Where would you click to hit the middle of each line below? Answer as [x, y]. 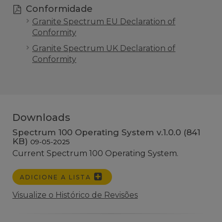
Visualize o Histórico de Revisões [75, 195]
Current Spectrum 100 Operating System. [96, 154]
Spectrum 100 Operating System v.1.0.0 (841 [106, 133]
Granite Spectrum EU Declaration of [104, 22]
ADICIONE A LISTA [57, 177]
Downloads [41, 118]
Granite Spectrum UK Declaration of [104, 49]
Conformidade [59, 9]
